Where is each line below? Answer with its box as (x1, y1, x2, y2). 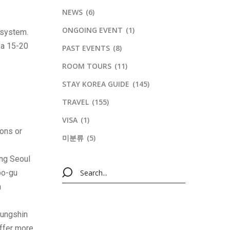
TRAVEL (62, 97, 89, 107)
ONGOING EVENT (62, 25, 123, 35)
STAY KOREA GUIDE (62, 79, 129, 89)
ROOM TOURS (62, 61, 111, 71)
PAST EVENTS (62, 43, 110, 53)
